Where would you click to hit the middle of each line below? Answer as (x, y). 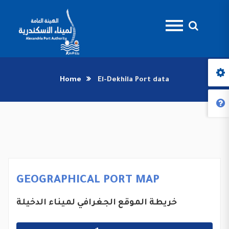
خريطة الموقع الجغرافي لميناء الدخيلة (97, 203)
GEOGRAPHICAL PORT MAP (88, 181)
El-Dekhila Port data (133, 80)
